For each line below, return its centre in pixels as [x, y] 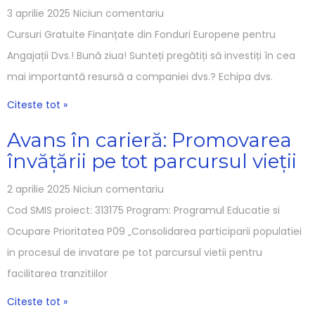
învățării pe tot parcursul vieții [152, 161]
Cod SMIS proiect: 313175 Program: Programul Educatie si [143, 210]
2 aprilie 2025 [40, 189]
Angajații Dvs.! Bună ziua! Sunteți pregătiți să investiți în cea [151, 55]
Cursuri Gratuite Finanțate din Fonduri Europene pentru [141, 34]
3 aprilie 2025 [40, 13]
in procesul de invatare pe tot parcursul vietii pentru [135, 252]
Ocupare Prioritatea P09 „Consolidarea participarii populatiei [154, 231]
